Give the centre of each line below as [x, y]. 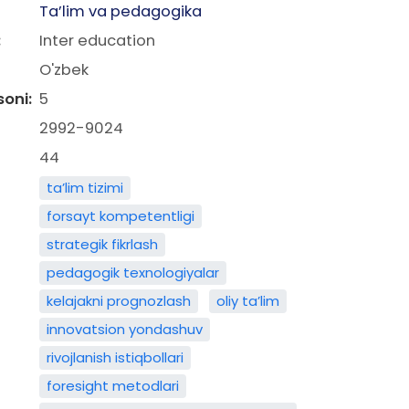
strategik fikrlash [102, 244]
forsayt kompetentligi [120, 216]
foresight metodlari [112, 386]
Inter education [97, 41]
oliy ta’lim [247, 301]
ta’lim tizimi [84, 188]
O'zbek [63, 70]
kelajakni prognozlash [118, 301]
